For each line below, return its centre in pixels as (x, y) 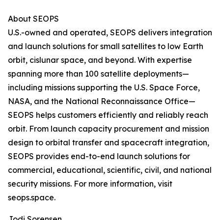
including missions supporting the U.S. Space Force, (104, 88)
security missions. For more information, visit (90, 184)
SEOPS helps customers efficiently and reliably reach (108, 115)
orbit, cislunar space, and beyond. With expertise (100, 60)
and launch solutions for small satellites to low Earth (106, 46)
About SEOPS (33, 19)
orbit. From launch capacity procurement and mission (109, 129)
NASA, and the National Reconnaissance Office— (102, 101)
